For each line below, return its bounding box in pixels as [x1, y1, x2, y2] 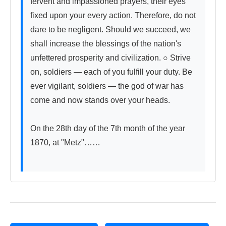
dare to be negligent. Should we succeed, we [30, 25, 191, 34]
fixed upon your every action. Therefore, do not [30, 11, 196, 20]
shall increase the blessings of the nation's [30, 39, 181, 48]
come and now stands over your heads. [30, 96, 170, 105]
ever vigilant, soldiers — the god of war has [30, 82, 184, 91]
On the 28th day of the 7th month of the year [30, 124, 185, 133]
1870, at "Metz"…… [30, 138, 100, 147]
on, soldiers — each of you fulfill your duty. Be [30, 68, 192, 77]
